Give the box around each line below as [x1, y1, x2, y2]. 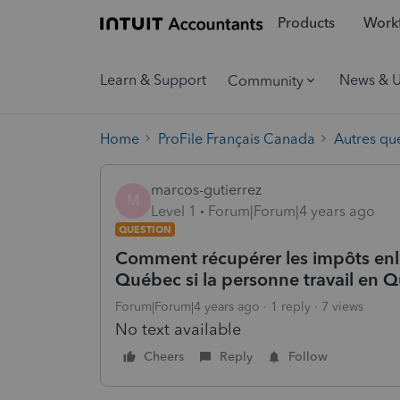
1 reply [271, 298, 311, 314]
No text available [115, 319, 241, 339]
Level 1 [151, 202, 196, 220]
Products [277, 14, 335, 32]
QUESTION [119, 222, 171, 236]
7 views [321, 298, 363, 314]
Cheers [144, 348, 184, 364]
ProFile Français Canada [158, 129, 315, 147]
